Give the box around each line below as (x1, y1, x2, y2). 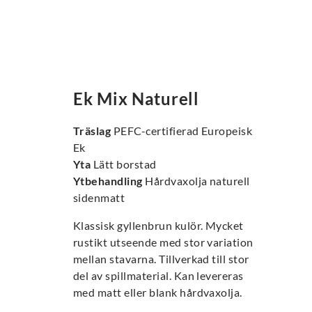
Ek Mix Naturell (73, 88, 199, 109)
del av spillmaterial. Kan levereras (73, 269, 244, 282)
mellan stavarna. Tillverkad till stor (73, 252, 249, 265)
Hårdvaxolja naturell (145, 174, 250, 187)
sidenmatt (73, 191, 125, 204)
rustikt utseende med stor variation (73, 235, 253, 249)
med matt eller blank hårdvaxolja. (73, 286, 242, 299)
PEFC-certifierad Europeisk (113, 124, 253, 137)
